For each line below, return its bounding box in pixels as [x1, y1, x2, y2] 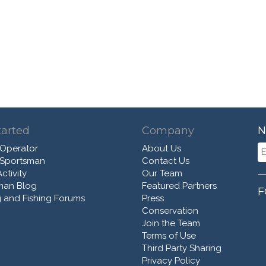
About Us [142, 142, 181, 154]
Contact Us [142, 155, 189, 166]
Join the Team [142, 217, 200, 229]
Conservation [142, 205, 198, 216]
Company [142, 123, 194, 137]
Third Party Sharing [142, 242, 221, 254]
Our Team [142, 167, 182, 179]
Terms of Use [142, 230, 196, 241]
